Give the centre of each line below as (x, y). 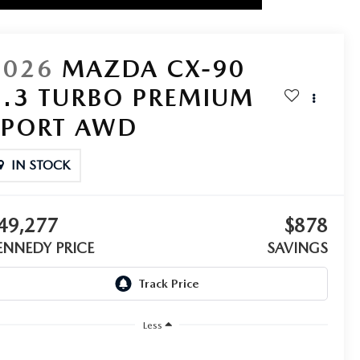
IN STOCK (41, 165)
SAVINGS (297, 247)
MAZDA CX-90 (154, 68)
